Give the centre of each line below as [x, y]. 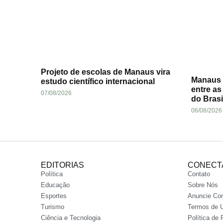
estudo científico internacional [98, 82]
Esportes [54, 196]
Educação [55, 185]
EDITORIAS [62, 165]
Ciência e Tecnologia [71, 218]
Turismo [53, 207]
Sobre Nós [203, 185]
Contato [199, 174]
